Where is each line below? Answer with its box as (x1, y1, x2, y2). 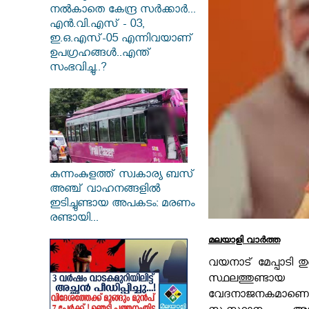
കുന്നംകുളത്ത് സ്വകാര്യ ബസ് (50, 168, 195, 185)
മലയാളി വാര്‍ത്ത (208, 235, 280, 248)
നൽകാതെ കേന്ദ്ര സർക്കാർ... (50, 3, 196, 20)
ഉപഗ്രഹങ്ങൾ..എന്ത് (50, 47, 151, 63)
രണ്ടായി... (50, 212, 99, 228)
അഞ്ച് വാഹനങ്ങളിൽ (50, 183, 160, 199)
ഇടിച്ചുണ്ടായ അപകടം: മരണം (50, 197, 195, 214)
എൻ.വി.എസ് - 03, (50, 18, 145, 34)
